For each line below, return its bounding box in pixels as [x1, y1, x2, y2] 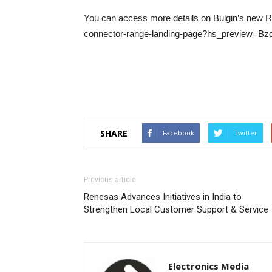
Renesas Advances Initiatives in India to [84, 191, 242, 202]
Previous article [84, 175, 136, 184]
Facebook [163, 128, 194, 137]
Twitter [234, 128, 257, 137]
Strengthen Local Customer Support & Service [84, 204, 268, 215]
